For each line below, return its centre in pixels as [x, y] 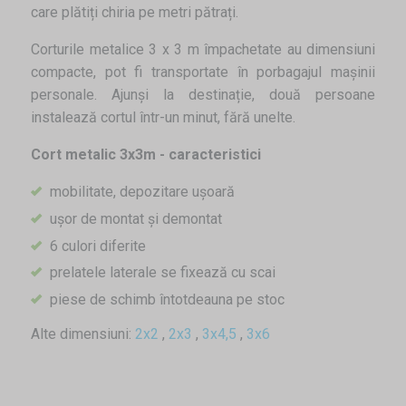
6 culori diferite [97, 246]
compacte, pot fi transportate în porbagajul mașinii [203, 72]
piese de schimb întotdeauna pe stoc [167, 300]
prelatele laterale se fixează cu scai [162, 273]
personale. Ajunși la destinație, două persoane [203, 95]
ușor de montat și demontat [135, 218]
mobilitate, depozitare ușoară [142, 192]
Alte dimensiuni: [83, 334]
